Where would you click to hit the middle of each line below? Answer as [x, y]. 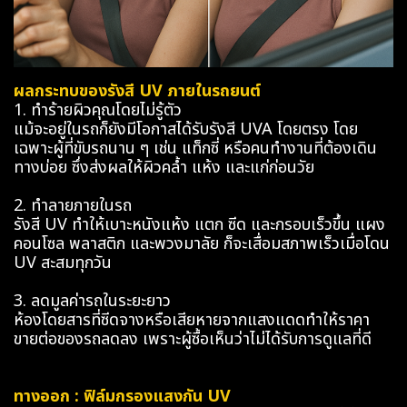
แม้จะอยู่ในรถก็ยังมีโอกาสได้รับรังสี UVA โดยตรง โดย [186, 130]
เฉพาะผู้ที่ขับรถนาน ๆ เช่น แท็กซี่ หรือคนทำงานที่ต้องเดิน [195, 149]
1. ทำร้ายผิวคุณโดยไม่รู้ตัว [98, 111]
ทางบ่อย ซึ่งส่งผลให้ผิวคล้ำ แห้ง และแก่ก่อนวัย [164, 168]
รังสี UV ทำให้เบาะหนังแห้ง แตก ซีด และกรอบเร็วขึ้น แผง [199, 225]
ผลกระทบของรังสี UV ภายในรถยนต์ [137, 92]
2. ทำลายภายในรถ [73, 206]
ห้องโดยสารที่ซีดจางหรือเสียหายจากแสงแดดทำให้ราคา [192, 321]
